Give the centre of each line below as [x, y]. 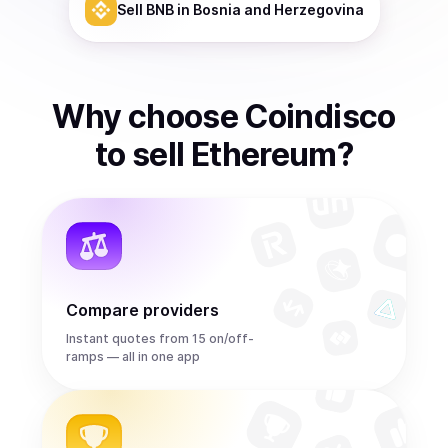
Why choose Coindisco [224, 116]
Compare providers [142, 310]
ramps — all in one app [133, 356]
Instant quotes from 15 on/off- [160, 338]
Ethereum [263, 154]
